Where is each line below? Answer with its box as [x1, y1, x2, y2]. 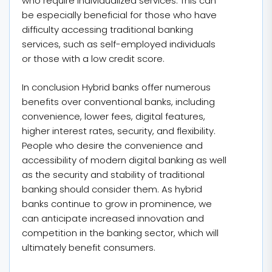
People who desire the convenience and [22, 138, 203, 152]
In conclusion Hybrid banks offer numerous [22, 80, 211, 93]
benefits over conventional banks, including [22, 95, 215, 108]
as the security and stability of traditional [22, 168, 205, 181]
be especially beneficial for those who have [22, 8, 217, 21]
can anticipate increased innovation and [22, 211, 204, 225]
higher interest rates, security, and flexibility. [22, 124, 216, 137]
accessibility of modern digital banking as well [22, 153, 226, 166]
